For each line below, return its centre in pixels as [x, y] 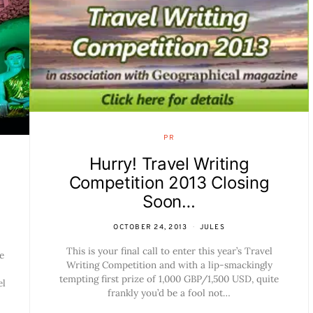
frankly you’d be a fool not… [169, 293]
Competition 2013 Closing [169, 183]
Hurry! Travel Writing [169, 164]
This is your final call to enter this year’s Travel [169, 251]
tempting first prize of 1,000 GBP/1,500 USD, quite [169, 279]
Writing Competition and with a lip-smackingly [169, 265]
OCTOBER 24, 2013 [151, 228]
